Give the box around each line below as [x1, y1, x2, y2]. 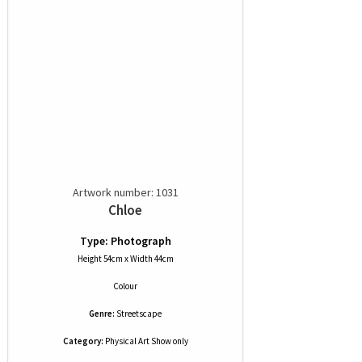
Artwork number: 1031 [72, 185, 179, 200]
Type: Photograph [79, 234, 171, 249]
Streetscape [116, 308, 162, 320]
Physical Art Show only [103, 335, 188, 347]
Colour [113, 280, 137, 293]
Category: [62, 335, 103, 347]
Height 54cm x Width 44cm [77, 253, 174, 265]
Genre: [89, 308, 115, 320]
